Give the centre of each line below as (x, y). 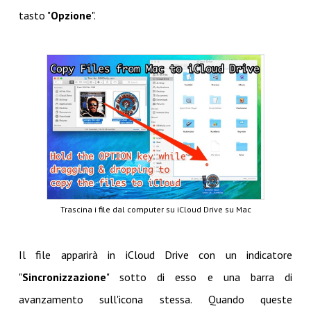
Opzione (71, 16)
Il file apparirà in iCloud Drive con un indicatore (155, 254)
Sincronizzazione (64, 277)
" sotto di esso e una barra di (199, 277)
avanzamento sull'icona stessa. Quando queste (155, 299)
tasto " (34, 16)
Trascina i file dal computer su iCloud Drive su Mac (155, 209)
